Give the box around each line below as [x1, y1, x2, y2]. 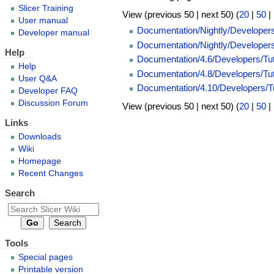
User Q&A [18, 73, 57, 83]
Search [4, 187, 35, 198]
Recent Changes [18, 168, 83, 178]
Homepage [18, 156, 61, 166]
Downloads [18, 131, 61, 141]
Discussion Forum [18, 98, 88, 108]
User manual [18, 15, 68, 25]
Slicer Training [18, 3, 73, 13]
